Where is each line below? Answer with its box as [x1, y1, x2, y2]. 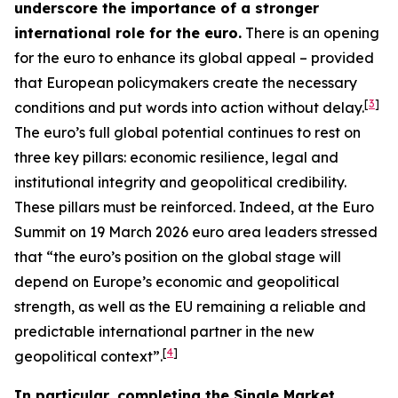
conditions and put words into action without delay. [14, 99, 364, 116]
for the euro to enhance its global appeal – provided [14, 49, 374, 67]
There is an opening [242, 24, 379, 42]
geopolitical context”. [14, 347, 163, 365]
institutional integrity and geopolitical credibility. [14, 173, 346, 191]
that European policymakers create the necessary [14, 74, 357, 92]
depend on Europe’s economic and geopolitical [14, 273, 339, 291]
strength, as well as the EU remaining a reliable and [14, 298, 366, 315]
